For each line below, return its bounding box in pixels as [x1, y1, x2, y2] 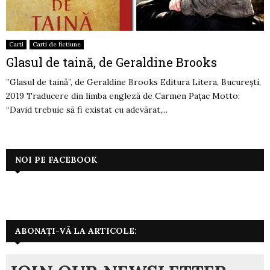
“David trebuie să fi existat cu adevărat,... [6, 104, 168, 116]
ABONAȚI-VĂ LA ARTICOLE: [15, 225, 137, 237]
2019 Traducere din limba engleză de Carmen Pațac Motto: [6, 90, 240, 102]
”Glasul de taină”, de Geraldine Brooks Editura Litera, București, [6, 77, 261, 88]
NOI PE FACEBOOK [15, 154, 97, 166]
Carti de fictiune [33, 40, 81, 49]
